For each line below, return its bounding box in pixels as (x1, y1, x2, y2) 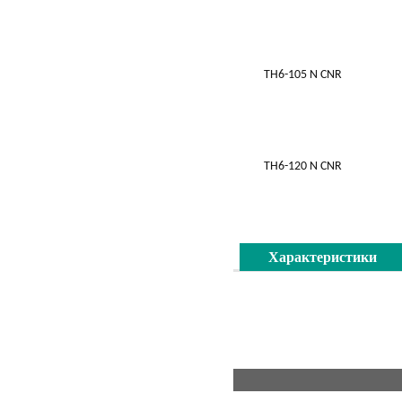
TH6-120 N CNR (263, 160, 342, 173)
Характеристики (268, 249, 377, 265)
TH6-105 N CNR (263, 68, 342, 82)
